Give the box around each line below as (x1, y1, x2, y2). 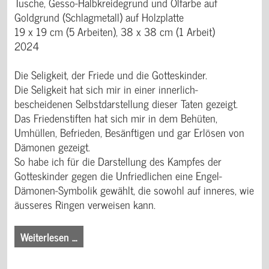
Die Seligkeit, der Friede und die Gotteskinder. (14, 65, 207, 84)
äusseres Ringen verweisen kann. (14, 195, 156, 214)
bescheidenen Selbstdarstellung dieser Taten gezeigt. (14, 94, 238, 113)
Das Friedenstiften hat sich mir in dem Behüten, (14, 109, 217, 127)
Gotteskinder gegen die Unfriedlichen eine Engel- (14, 166, 222, 185)
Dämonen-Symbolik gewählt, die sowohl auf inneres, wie (14, 181, 254, 199)
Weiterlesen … (20, 228, 77, 246)
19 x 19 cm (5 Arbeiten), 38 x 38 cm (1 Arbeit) (14, 22, 215, 41)
